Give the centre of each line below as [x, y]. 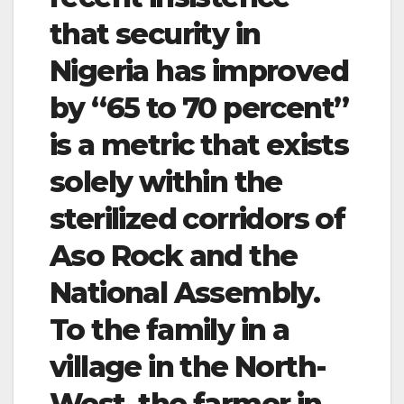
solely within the [166, 181]
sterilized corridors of [197, 218]
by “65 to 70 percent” [199, 107]
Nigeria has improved [199, 70]
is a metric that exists [199, 144]
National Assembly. [185, 292]
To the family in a [170, 329]
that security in [155, 33]
